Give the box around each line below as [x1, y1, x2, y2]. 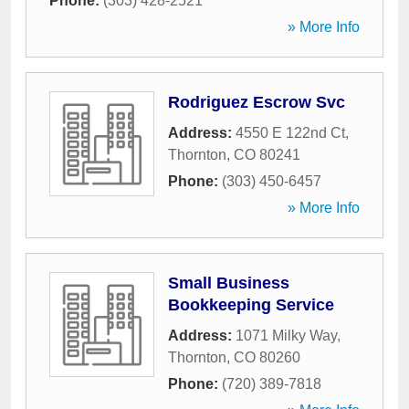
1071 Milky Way [236, 328, 337, 343]
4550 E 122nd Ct [236, 125, 345, 141]
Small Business [168, 274, 289, 292]
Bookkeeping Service [168, 296, 334, 314]
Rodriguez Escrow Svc [168, 93, 345, 111]
